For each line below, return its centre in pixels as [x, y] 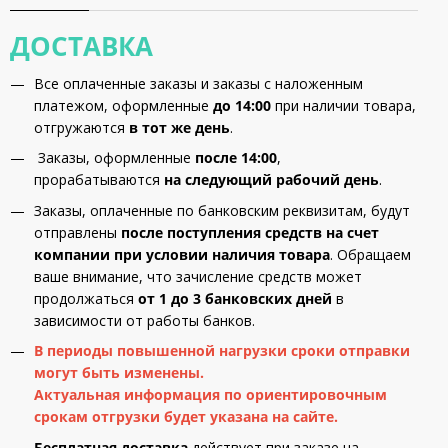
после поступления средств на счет [248, 232]
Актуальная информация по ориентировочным [210, 395]
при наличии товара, [343, 105]
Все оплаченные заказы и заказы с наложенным [198, 83]
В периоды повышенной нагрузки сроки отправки [222, 351]
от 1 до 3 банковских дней [235, 298]
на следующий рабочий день [271, 180]
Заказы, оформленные [114, 158]
